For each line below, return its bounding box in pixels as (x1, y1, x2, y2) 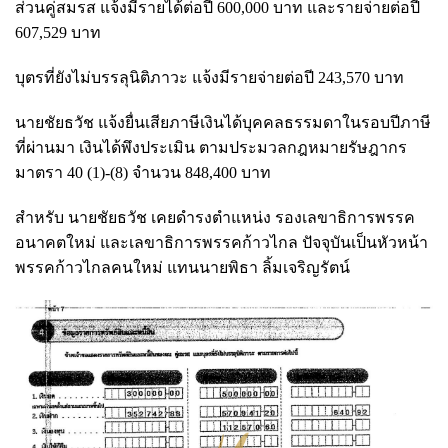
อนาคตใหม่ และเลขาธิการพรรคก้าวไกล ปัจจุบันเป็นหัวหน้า (15, 233, 428, 251)
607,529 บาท (15, 23, 101, 41)
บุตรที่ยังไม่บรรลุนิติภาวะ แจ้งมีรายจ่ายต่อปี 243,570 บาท (15, 68, 404, 86)
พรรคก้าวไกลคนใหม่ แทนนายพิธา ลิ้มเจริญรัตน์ (15, 258, 350, 276)
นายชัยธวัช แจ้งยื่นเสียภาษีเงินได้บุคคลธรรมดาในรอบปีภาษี (15, 113, 431, 131)
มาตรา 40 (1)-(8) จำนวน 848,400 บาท (15, 163, 275, 181)
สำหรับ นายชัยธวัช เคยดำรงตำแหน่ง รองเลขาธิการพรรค (15, 208, 415, 226)
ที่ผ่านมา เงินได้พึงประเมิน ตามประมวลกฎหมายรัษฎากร (15, 138, 407, 156)
